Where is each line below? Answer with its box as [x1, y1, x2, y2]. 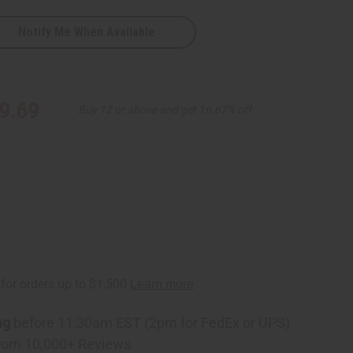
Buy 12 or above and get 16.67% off [78, 102, 252, 116]
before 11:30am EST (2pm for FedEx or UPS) [10, 314, 291, 331]
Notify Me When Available [18, 24, 156, 39]
